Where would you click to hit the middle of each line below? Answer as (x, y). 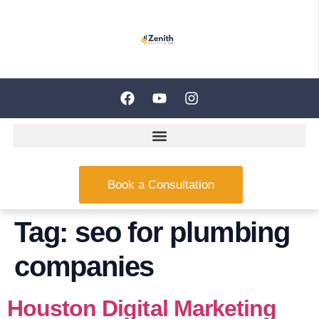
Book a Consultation (161, 185)
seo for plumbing (182, 232)
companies (84, 266)
